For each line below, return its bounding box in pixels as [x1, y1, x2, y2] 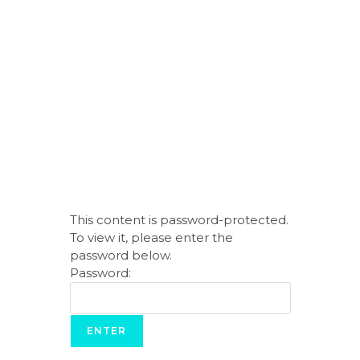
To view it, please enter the [69, 230, 233, 245]
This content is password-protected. [69, 212, 288, 227]
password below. [69, 247, 172, 263]
